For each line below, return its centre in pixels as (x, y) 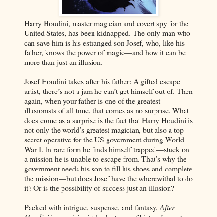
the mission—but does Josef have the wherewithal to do (108, 178)
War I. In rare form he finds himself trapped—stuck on (107, 149)
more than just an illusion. (63, 62)
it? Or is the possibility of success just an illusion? (99, 187)
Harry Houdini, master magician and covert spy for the (106, 23)
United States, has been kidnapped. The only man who (107, 32)
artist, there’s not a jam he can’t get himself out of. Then (108, 91)
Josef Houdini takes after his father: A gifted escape (102, 81)
